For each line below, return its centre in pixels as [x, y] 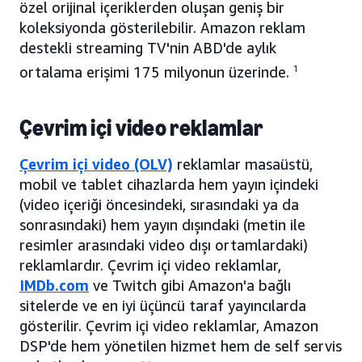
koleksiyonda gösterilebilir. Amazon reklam [162, 28]
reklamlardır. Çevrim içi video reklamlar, [150, 265]
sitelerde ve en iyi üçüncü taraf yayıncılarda [163, 306]
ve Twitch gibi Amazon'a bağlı [190, 286]
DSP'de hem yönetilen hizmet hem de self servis [181, 346]
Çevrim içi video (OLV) [96, 164]
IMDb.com [54, 286]
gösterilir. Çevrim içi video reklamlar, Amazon [169, 326]
